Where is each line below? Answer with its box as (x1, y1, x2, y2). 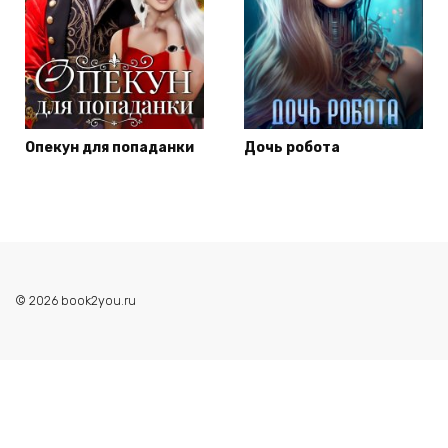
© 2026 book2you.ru (15, 293, 136, 309)
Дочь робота (244, 139, 340, 157)
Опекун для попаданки (25, 139, 194, 157)
